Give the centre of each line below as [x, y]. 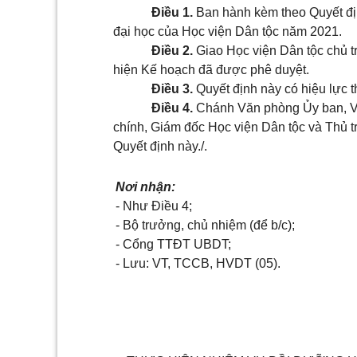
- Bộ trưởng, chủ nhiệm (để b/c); [205, 225]
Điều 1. [172, 12]
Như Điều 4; [157, 206]
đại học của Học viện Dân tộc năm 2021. [228, 31]
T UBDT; [207, 244]
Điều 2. [172, 51]
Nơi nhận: [145, 187]
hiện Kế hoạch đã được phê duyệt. [211, 70]
